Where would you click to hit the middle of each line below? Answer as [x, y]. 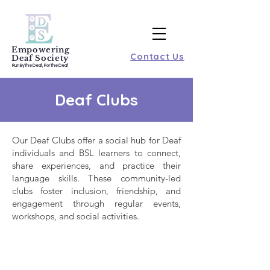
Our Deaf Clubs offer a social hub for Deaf [96, 140]
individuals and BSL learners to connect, [96, 153]
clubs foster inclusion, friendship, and [96, 191]
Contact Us [157, 56]
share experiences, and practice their [96, 165]
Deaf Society [40, 58]
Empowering [41, 50]
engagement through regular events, [96, 203]
